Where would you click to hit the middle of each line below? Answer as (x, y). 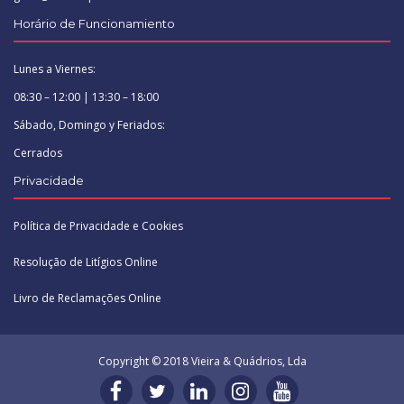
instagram (271, 390)
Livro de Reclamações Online (87, 298)
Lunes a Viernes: (55, 69)
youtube (305, 390)
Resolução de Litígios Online (86, 262)
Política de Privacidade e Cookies (98, 225)
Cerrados (38, 152)
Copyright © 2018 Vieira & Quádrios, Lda (202, 361)
